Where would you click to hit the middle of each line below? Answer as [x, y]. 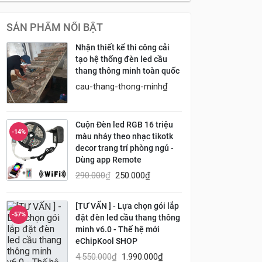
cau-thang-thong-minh [119, 87]
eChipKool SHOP [106, 241]
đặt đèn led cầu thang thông [128, 218]
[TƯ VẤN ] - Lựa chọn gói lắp [127, 206]
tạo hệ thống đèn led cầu [121, 59]
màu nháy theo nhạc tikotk [124, 137]
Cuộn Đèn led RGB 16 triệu [124, 125]
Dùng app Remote [108, 160]
